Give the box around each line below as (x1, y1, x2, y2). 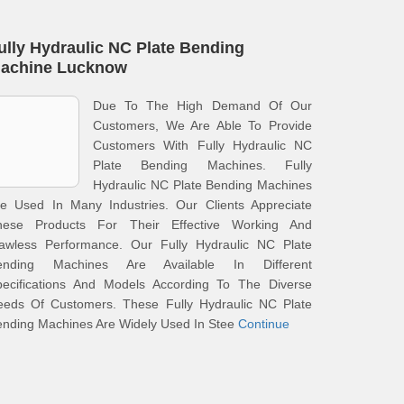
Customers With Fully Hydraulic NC (93, 138, 312, 152)
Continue (238, 317, 289, 331)
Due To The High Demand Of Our (93, 98, 312, 113)
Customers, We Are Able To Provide (93, 118, 312, 133)
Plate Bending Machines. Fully (93, 158, 312, 172)
